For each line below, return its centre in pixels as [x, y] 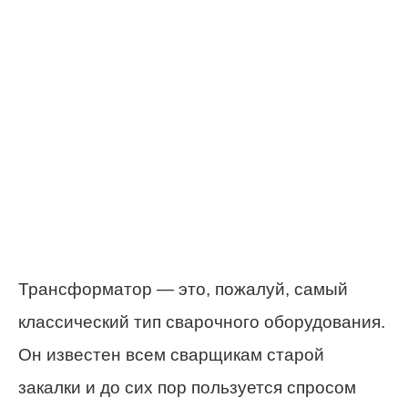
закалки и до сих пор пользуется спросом [187, 388]
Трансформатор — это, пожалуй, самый [183, 290]
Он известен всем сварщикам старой [171, 355]
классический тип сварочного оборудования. [202, 322]
